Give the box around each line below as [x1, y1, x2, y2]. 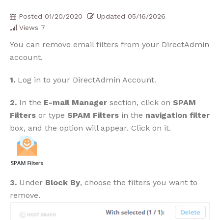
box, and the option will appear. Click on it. [10, 123, 171, 133]
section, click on [107, 97, 173, 107]
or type [36, 110, 67, 120]
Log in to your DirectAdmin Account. [15, 75, 156, 84]
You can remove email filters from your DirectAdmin [10, 39, 209, 49]
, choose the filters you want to [80, 177, 197, 187]
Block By [45, 177, 80, 187]
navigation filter [145, 110, 210, 120]
